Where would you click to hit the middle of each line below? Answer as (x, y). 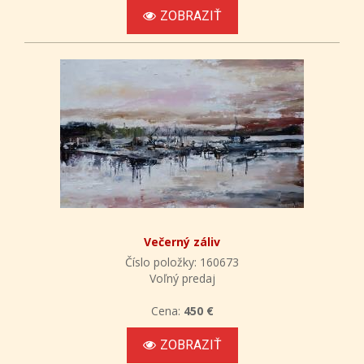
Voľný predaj (182, 278)
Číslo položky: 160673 (182, 262)
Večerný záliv (182, 241)
